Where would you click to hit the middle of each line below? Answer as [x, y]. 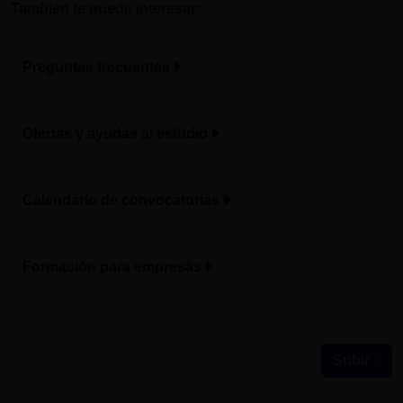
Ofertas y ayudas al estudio [115, 134]
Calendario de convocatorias [121, 200]
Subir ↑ [357, 360]
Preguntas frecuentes [96, 67]
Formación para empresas [112, 267]
